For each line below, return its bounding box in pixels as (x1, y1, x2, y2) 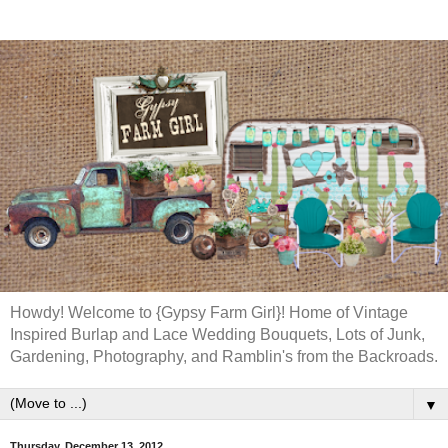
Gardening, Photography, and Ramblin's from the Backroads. (10, 348, 438, 365)
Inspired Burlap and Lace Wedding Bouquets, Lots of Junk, (10, 326, 425, 343)
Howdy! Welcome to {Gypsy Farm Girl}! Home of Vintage (10, 304, 408, 321)
